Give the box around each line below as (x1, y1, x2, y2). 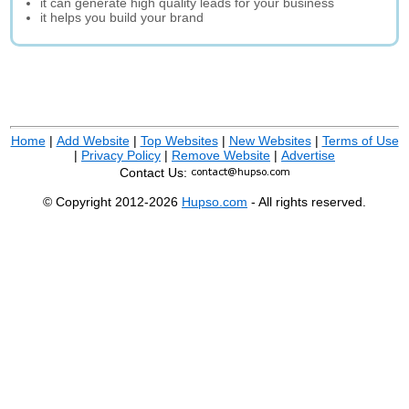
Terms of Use (321, 133, 399, 148)
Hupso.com (182, 194, 247, 209)
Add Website (56, 133, 130, 148)
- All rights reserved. (247, 194, 366, 209)
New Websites (228, 133, 311, 148)
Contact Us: (120, 165, 191, 180)
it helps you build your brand (40, 10, 204, 25)
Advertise (281, 148, 335, 163)
